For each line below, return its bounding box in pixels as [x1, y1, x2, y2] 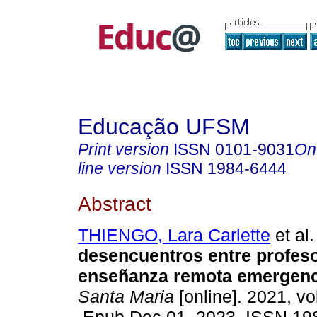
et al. [270, 225, 314, 246]
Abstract [78, 192, 151, 215]
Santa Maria [78, 287, 174, 307]
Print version [78, 140, 169, 158]
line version [78, 159, 161, 178]
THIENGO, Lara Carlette [78, 225, 270, 246]
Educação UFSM [78, 114, 250, 139]
